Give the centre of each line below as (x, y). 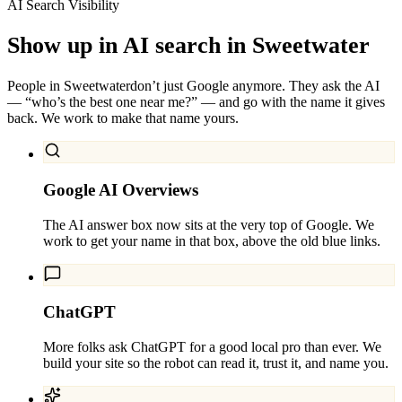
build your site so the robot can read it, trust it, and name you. (216, 363)
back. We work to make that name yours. (123, 118)
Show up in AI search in (127, 45)
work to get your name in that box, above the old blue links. (212, 240)
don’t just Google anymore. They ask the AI (255, 86)
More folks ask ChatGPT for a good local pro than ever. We (212, 347)
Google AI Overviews (121, 189)
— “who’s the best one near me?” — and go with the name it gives (196, 102)
